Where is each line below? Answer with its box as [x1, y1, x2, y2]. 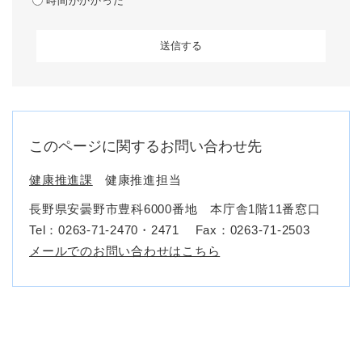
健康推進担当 [104, 173, 182, 187]
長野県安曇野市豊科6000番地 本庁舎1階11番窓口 [29, 202, 321, 217]
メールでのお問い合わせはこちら [29, 244, 221, 259]
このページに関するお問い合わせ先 [29, 138, 262, 155]
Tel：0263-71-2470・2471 [29, 223, 179, 238]
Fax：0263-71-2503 [195, 223, 310, 238]
